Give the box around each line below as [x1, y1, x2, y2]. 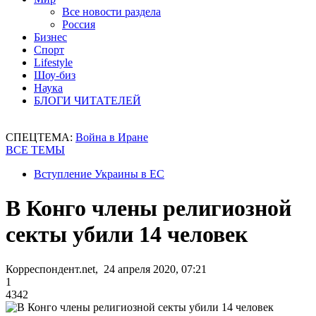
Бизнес [34, 31, 67, 43]
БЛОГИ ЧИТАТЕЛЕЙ [34, 95, 141, 107]
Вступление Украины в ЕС [34, 168, 164, 180]
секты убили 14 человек [6, 221, 248, 248]
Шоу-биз [34, 69, 75, 81]
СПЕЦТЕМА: [6, 131, 75, 143]
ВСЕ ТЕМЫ [6, 144, 65, 156]
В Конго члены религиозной [6, 195, 291, 221]
